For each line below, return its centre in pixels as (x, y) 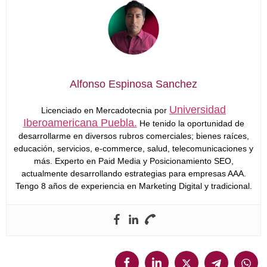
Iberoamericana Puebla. (80, 122)
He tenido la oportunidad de (190, 123)
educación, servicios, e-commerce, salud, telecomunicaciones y (133, 148)
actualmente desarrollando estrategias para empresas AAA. (133, 173)
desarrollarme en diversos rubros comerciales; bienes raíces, (133, 136)
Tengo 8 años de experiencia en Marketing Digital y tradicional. (133, 186)
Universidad (198, 109)
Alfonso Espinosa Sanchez (133, 84)
